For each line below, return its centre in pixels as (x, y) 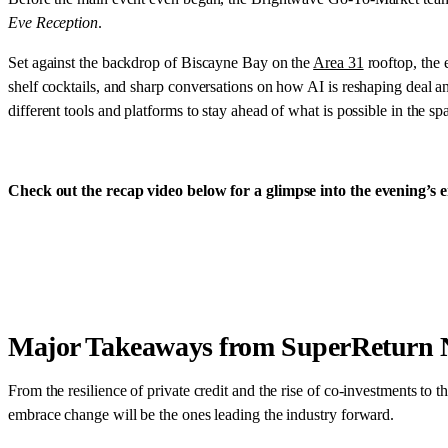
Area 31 (338, 62)
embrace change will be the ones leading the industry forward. (201, 414)
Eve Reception (53, 22)
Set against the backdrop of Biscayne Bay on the (161, 62)
